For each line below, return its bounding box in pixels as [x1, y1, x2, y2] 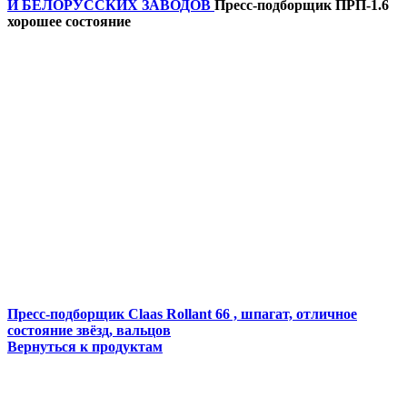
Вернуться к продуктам [7, 339, 163, 354]
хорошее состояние [7, 14, 131, 29]
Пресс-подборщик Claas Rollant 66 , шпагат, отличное [7, 306, 357, 322]
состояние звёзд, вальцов [7, 323, 171, 338]
